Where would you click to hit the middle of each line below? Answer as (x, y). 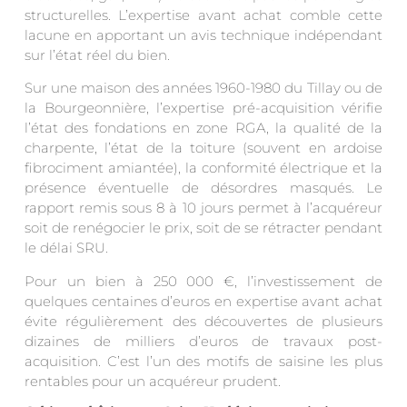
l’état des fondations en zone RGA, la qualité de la (203, 128)
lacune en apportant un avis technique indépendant (203, 35)
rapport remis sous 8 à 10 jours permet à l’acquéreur (203, 208)
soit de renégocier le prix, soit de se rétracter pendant (203, 228)
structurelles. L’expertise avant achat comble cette (203, 15)
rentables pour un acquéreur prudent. (153, 381)
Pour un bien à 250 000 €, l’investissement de (203, 281)
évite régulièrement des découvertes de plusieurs (203, 321)
